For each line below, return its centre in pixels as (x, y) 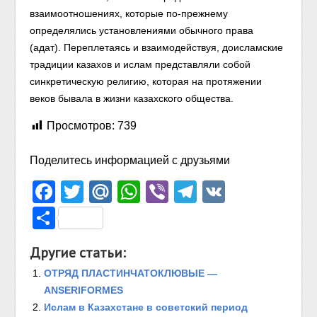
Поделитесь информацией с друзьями (130, 160)
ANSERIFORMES (84, 290)
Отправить (112, 218)
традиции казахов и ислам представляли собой (140, 64)
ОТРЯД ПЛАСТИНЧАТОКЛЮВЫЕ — (131, 273)
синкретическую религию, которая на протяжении (146, 81)
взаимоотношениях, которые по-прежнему (129, 13)
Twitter (117, 192)
